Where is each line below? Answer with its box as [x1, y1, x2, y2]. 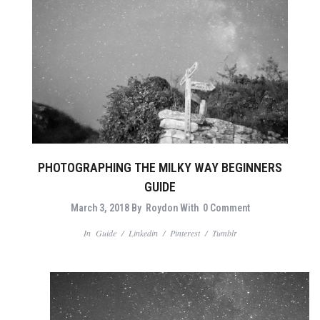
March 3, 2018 [70, 201, 129, 214]
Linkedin [128, 226, 158, 239]
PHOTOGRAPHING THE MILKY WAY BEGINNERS [38, 159, 282, 175]
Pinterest [169, 226, 200, 239]
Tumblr [211, 226, 237, 239]
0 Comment [202, 201, 250, 214]
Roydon [145, 201, 178, 214]
